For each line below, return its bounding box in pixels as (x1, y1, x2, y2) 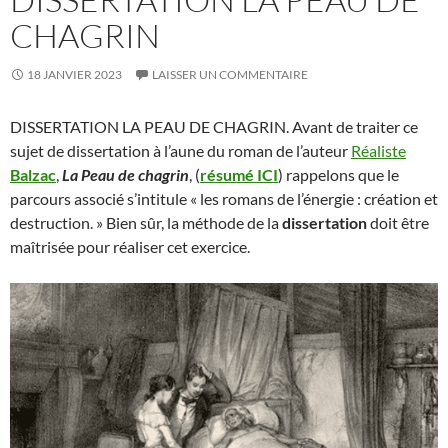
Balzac (10, 165, 56, 184)
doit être (367, 213, 429, 232)
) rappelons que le (278, 165, 399, 184)
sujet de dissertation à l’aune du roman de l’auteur (10, 141, 351, 160)
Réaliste (351, 141, 406, 160)
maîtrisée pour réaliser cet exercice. (10, 237, 250, 256)
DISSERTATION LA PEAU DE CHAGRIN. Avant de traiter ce (10, 117, 418, 136)
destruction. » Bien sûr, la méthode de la (10, 213, 282, 232)
